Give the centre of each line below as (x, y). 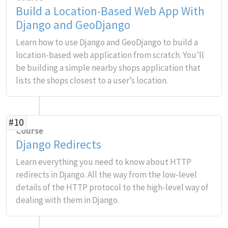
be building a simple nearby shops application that (108, 68)
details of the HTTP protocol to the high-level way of (112, 187)
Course (30, 131)
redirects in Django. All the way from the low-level (106, 175)
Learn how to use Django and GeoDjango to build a (107, 42)
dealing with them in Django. (67, 200)
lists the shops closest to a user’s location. (92, 80)
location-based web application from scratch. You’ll (110, 55)
